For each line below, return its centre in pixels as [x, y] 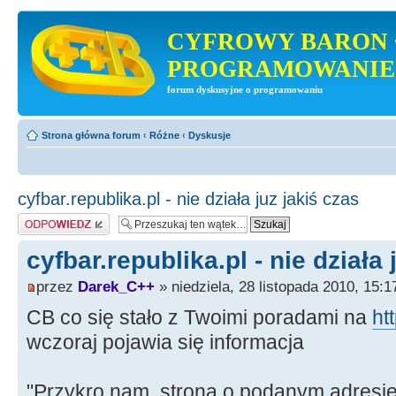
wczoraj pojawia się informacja [165, 342]
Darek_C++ [116, 286]
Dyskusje [209, 135]
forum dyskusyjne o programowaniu [245, 90]
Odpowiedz [42, 218]
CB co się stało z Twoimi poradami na [199, 317]
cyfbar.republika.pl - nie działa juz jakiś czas [188, 198]
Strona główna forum [91, 135]
